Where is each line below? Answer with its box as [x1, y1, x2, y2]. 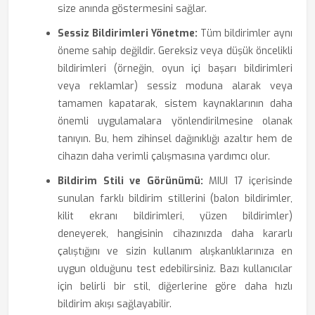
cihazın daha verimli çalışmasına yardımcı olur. [58, 150, 270, 163]
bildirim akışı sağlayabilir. [58, 297, 172, 311]
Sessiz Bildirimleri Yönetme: [58, 27, 198, 40]
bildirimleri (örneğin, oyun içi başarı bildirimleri [58, 62, 292, 75]
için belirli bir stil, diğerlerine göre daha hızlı [58, 280, 292, 293]
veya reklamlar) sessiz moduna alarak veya [58, 79, 292, 93]
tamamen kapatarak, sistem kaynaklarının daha [58, 97, 292, 110]
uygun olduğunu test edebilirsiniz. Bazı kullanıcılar [58, 262, 292, 276]
